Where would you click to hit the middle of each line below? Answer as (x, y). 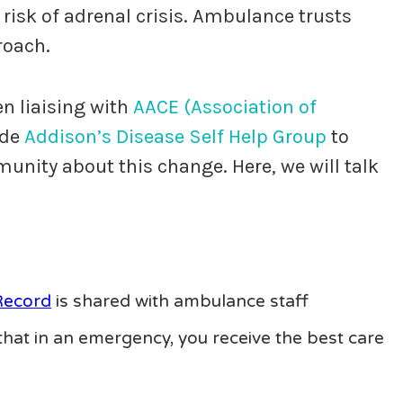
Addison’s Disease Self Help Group (175, 137)
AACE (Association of (225, 107)
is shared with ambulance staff (180, 301)
